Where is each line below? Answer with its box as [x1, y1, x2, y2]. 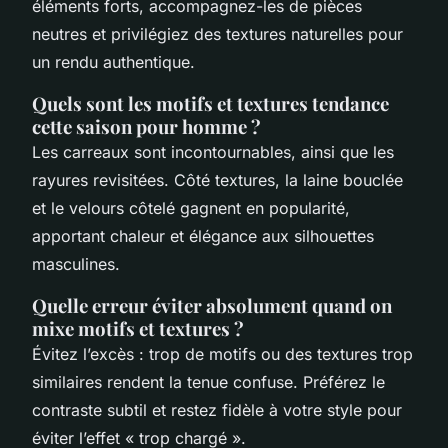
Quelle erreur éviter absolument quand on [32, 292, 392, 318]
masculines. [32, 253, 120, 274]
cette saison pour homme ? [32, 113, 261, 139]
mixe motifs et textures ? [32, 315, 244, 341]
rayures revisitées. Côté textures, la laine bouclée [32, 169, 403, 190]
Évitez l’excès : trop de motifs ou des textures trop [32, 343, 413, 364]
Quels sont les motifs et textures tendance [32, 90, 389, 116]
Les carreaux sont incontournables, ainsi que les [32, 141, 394, 162]
